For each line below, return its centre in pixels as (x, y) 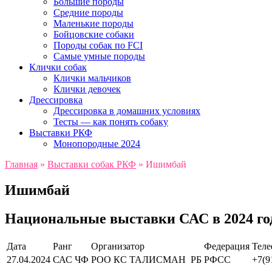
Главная (21, 165)
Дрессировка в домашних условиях (127, 111)
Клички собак (58, 67)
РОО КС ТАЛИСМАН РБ (146, 260)
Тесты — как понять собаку (111, 122)
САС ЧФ (71, 260)
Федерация (227, 246)
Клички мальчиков (92, 78)
